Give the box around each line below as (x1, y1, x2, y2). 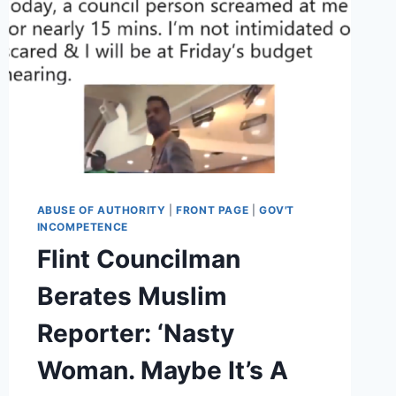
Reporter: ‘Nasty (36, 317, 234, 348)
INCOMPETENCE (36, 219, 128, 233)
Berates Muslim (36, 280, 227, 311)
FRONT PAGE (176, 202, 249, 217)
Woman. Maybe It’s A (36, 354, 288, 385)
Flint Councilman (36, 243, 240, 274)
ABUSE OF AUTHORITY (36, 202, 166, 217)
